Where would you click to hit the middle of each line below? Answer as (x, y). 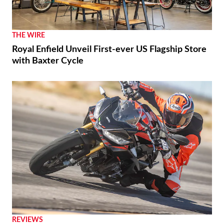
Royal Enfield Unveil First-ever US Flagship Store (109, 49)
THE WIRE (28, 35)
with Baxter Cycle (48, 61)
